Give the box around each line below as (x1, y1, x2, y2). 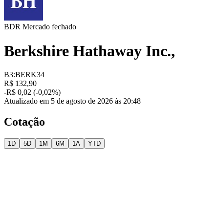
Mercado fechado (21, 22, 76, 31)
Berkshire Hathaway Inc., (4, 42, 175, 60)
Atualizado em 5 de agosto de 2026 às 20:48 (4, 97, 141, 106)
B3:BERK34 (4, 70, 44, 79)
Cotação (4, 115, 45, 129)
